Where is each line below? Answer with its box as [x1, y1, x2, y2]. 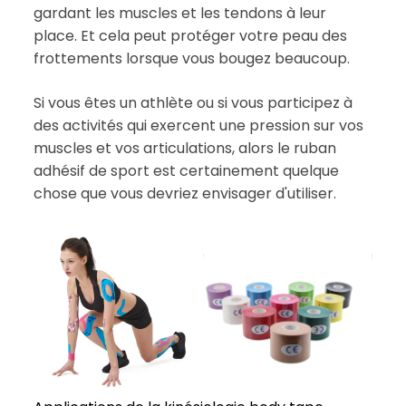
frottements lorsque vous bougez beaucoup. [33, 48, 350, 70]
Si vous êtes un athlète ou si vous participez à [33, 92, 353, 114]
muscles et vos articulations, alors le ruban [33, 138, 336, 159]
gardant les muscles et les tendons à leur [33, 3, 326, 24]
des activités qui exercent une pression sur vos [33, 115, 363, 137]
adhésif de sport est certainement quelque [33, 160, 339, 182]
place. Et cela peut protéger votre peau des [33, 25, 347, 47]
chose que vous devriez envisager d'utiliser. [33, 183, 336, 205]
